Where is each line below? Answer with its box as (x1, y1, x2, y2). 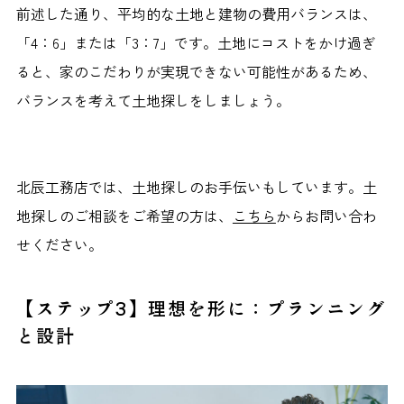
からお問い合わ (275, 204, 377, 226)
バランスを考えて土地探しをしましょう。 (15, 88, 290, 111)
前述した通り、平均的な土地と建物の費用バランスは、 (15, 2, 377, 24)
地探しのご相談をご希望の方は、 (15, 204, 233, 226)
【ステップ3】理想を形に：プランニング (15, 294, 386, 321)
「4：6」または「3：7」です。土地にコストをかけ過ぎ (15, 31, 376, 53)
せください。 (15, 233, 103, 255)
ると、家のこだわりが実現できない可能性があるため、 (15, 60, 377, 82)
